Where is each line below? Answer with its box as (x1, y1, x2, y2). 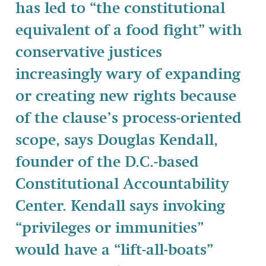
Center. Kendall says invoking (15, 198, 225, 214)
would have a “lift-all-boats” (15, 242, 213, 258)
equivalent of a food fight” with (15, 23, 242, 39)
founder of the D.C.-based (15, 154, 199, 170)
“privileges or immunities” (15, 220, 204, 236)
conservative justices (15, 45, 162, 61)
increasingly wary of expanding (15, 66, 240, 83)
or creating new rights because (15, 88, 236, 104)
